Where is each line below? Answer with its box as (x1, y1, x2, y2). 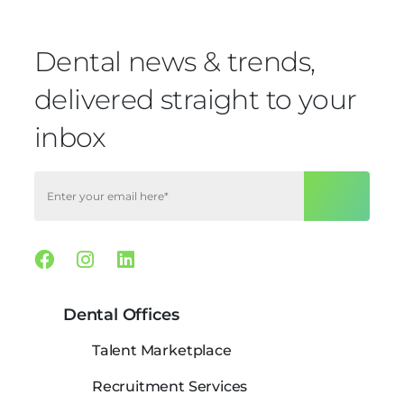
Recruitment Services (92, 377, 248, 395)
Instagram (93, 246, 195, 271)
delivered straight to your (34, 83, 357, 117)
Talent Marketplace (92, 341, 232, 359)
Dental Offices (63, 305, 179, 326)
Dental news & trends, (34, 45, 316, 79)
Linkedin (133, 246, 220, 271)
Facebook (52, 246, 151, 271)
